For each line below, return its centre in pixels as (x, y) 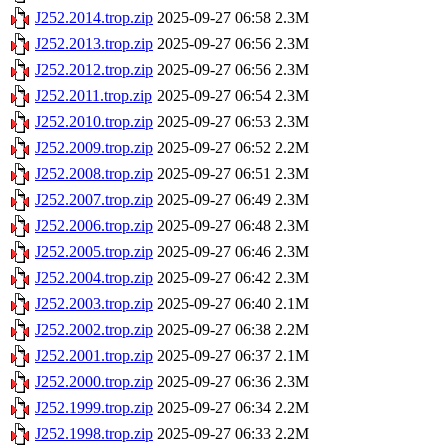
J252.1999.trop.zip (94, 408)
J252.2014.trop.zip (94, 18)
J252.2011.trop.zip (93, 96)
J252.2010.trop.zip (94, 122)
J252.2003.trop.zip (94, 304)
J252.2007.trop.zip (94, 200)
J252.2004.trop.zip (94, 278)
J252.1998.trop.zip (94, 434)
